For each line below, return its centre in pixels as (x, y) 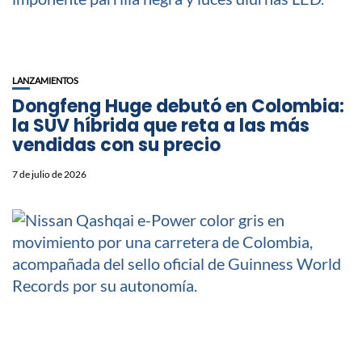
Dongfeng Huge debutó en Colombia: (178, 107)
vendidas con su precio (116, 145)
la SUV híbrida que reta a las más (161, 126)
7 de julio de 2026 (49, 175)
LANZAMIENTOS (45, 81)
